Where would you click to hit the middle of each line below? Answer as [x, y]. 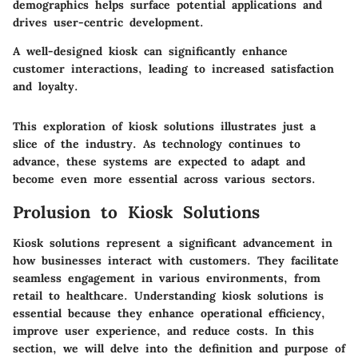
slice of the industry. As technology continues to [157, 144]
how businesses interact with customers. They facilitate [176, 260]
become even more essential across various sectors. [164, 179]
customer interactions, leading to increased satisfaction [173, 69]
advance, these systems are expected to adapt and [159, 162]
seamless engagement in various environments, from [167, 278]
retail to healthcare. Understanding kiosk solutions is [168, 295]
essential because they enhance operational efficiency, [169, 313]
